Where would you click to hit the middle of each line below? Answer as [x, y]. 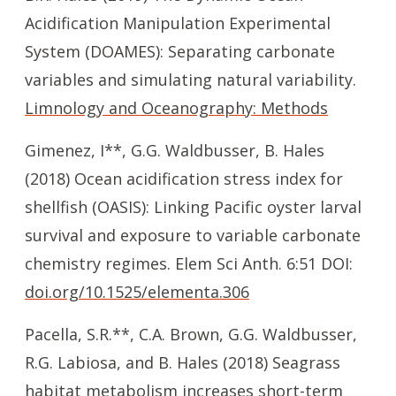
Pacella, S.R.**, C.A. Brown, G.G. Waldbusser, [191, 334]
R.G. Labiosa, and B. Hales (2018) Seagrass [183, 362]
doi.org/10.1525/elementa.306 [137, 292]
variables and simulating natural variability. [190, 80]
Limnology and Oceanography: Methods [176, 108]
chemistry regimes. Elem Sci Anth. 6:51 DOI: [189, 263]
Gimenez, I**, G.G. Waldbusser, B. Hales [175, 150]
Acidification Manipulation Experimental [178, 23]
